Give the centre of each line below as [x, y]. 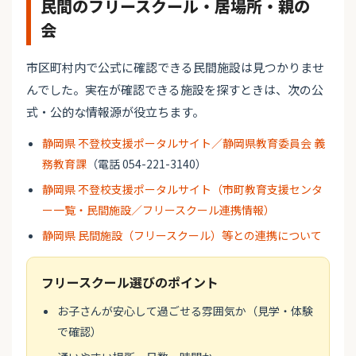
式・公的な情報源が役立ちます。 [115, 112]
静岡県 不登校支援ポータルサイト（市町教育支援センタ [182, 190]
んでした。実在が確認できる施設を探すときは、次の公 [175, 90]
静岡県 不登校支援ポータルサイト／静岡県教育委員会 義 [184, 143]
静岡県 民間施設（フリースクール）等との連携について [182, 236]
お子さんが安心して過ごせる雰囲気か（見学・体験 [185, 311]
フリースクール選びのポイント [130, 282]
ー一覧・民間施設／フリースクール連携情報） [159, 210]
